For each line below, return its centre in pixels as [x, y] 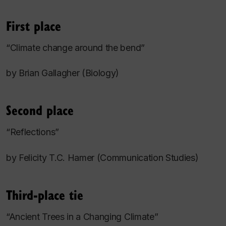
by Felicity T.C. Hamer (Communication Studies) [102, 157]
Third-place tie [45, 194]
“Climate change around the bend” [75, 47]
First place [34, 25]
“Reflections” [33, 132]
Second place [40, 110]
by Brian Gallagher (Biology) [63, 73]
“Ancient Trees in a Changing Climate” [82, 216]
